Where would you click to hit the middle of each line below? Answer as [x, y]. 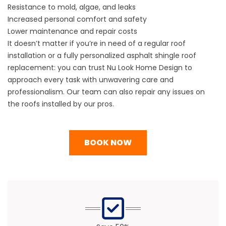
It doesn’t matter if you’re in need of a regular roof [97, 44]
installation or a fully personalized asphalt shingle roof [102, 56]
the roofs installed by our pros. [61, 104]
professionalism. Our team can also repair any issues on [106, 92]
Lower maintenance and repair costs [72, 32]
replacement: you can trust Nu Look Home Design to [100, 68]
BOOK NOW [108, 143]
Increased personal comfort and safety [77, 19]
